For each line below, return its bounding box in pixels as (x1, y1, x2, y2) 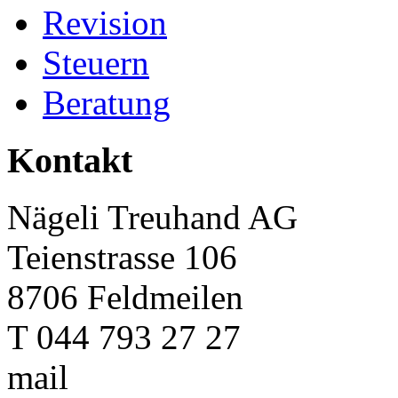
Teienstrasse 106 (7, 238, 237, 277)
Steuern (43, 43, 149, 82)
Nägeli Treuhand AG (7, 198, 298, 237)
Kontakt (7, 139, 132, 180)
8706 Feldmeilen (7, 278, 243, 317)
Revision (43, 3, 167, 42)
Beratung (43, 83, 171, 122)
